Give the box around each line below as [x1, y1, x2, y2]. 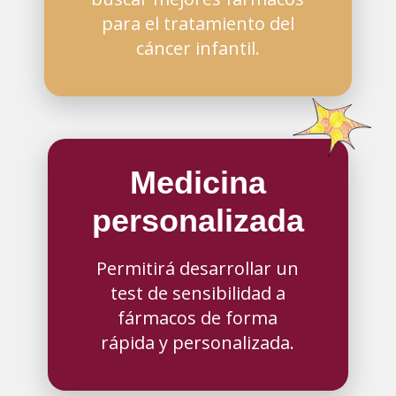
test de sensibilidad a [110, 281, 286, 306]
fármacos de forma [118, 306, 278, 331]
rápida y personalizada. [101, 331, 295, 355]
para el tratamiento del [101, 11, 294, 35]
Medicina [129, 164, 266, 202]
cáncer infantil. [135, 35, 260, 60]
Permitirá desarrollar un [96, 256, 300, 281]
